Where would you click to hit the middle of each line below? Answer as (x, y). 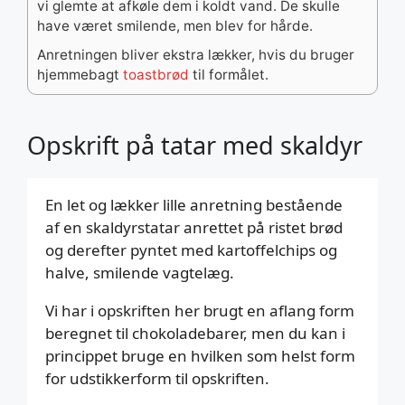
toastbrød (156, 75)
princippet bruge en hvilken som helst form (200, 356)
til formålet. (231, 75)
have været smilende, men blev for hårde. (179, 26)
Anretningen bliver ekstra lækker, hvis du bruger (196, 55)
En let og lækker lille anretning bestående (194, 205)
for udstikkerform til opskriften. (159, 379)
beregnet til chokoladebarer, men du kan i (195, 334)
